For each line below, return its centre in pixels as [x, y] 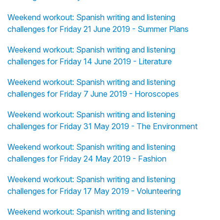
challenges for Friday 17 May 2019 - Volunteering [94, 191]
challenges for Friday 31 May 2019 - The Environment [102, 126]
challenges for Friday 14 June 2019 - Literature [90, 62]
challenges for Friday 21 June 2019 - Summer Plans [98, 29]
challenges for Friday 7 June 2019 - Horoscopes [93, 94]
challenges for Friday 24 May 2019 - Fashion [87, 159]
